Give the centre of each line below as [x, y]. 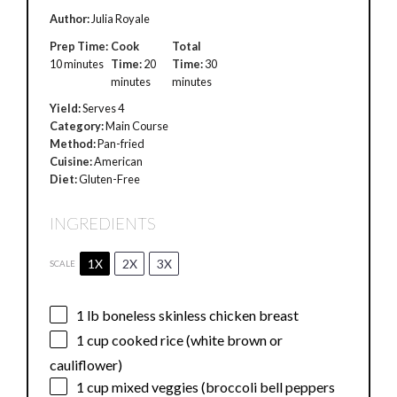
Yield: [66, 108]
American [119, 161]
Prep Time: [79, 46]
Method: [73, 143]
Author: [70, 19]
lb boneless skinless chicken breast [192, 315]
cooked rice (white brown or [196, 340]
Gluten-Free [110, 179]
